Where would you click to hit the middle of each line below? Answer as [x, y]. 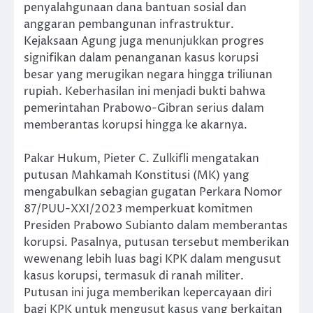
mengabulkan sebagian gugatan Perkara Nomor [153, 192]
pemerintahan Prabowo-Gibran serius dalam [144, 108]
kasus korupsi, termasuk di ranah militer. [134, 276]
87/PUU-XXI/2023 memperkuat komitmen [138, 209]
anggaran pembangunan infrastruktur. [129, 24]
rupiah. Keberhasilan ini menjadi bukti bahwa [145, 91]
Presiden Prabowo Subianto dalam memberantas [156, 225]
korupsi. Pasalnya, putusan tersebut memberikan [156, 242]
